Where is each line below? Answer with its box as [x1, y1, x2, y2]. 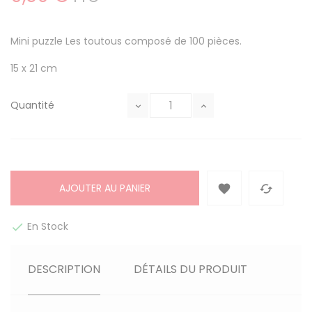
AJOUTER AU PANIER [59, 181, 150, 196]
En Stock [24, 219, 68, 234]
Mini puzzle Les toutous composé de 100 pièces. [10, 34, 242, 49]
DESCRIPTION [28, 261, 100, 278]
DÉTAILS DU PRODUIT [134, 261, 248, 278]
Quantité [10, 98, 54, 113]
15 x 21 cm [10, 61, 57, 76]
